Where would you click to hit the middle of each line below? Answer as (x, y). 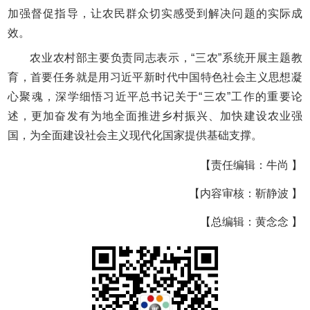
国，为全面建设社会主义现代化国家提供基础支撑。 (135, 136)
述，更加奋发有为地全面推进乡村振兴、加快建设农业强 (155, 116)
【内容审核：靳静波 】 (245, 194)
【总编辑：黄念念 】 (251, 222)
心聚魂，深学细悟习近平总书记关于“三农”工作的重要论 (155, 97)
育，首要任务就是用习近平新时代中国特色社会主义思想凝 (155, 77)
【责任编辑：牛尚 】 (251, 165)
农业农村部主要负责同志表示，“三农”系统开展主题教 (166, 58)
